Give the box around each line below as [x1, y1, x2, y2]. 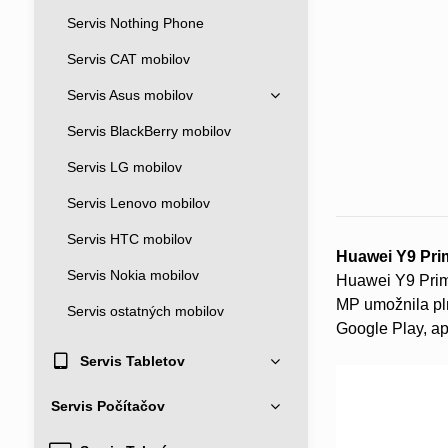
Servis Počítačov [50, 398, 165, 414]
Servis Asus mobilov [66, 87, 193, 103]
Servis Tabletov [79, 353, 185, 369]
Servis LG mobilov [66, 159, 182, 175]
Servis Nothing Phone [66, 15, 204, 31]
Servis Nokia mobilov [66, 267, 199, 283]
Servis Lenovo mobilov [66, 195, 210, 211]
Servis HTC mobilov [66, 231, 192, 247]
